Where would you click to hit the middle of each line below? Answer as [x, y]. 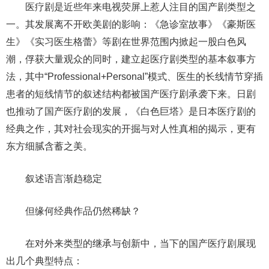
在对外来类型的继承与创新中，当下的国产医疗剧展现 [131, 243]
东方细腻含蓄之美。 [49, 146]
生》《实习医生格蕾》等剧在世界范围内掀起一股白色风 [126, 42]
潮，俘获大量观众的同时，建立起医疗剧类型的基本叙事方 [131, 59]
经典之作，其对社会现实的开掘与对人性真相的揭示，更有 [131, 129]
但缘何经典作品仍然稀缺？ [73, 211]
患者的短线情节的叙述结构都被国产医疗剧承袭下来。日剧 [131, 94]
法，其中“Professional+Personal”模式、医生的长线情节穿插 [134, 77]
